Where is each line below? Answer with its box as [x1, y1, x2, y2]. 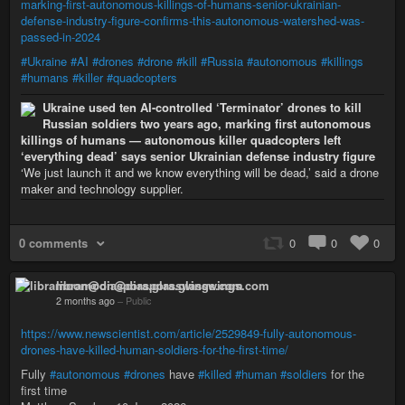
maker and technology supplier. [21, 180, 184, 197]
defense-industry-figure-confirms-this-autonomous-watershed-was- [21, 12, 364, 29]
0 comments [19, 234, 88, 251]
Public [126, 294, 151, 307]
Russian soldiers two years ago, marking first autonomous [42, 115, 371, 132]
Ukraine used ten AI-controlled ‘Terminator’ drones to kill [42, 99, 362, 116]
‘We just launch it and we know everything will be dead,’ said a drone [21, 164, 379, 181]
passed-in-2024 [21, 28, 100, 45]
